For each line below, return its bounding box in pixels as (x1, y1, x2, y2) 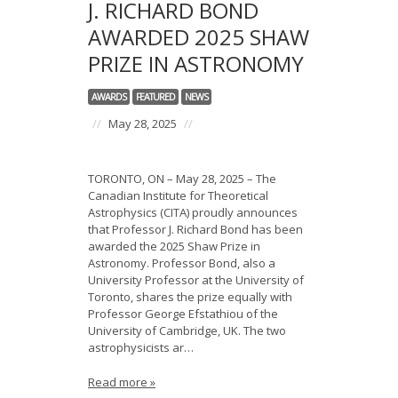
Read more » (88, 374, 155, 390)
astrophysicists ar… (88, 339, 194, 355)
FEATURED (136, 91, 175, 103)
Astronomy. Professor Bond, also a (88, 255, 275, 271)
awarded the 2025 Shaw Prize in (88, 238, 260, 254)
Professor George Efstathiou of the (88, 306, 278, 322)
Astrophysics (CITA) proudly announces (88, 204, 298, 220)
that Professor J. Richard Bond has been (88, 221, 303, 237)
